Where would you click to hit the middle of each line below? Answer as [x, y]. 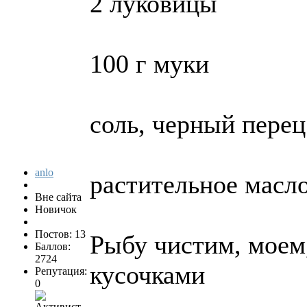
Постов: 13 [60, 234]
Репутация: [61, 271]
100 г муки [149, 64]
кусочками [147, 275]
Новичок [56, 210]
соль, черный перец [198, 124]
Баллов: [53, 247]
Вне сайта [58, 197]
